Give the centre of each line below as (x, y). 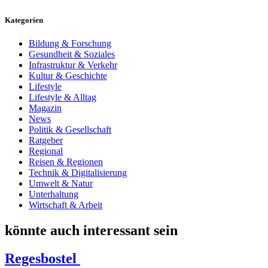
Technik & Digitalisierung (78, 173)
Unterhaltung (54, 194)
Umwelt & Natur (61, 184)
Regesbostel (42, 258)
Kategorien (24, 20)
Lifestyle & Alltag (63, 98)
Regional (46, 151)
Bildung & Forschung (70, 44)
